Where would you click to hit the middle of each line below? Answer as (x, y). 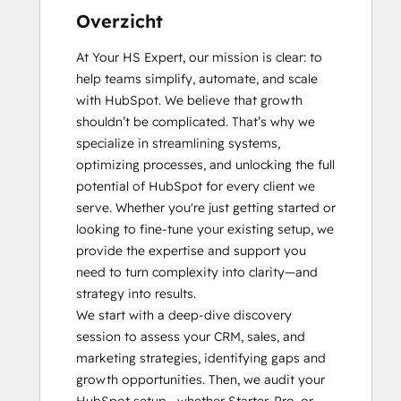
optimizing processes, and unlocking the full (205, 165)
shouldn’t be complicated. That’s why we (196, 122)
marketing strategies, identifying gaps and (201, 358)
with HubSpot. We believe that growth (189, 100)
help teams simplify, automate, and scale (197, 79)
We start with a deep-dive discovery (184, 315)
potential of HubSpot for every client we (196, 186)
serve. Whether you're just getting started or (206, 208)
